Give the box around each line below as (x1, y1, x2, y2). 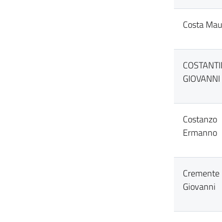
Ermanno (183, 126, 217, 139)
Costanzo (183, 112, 217, 126)
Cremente (183, 166, 220, 180)
